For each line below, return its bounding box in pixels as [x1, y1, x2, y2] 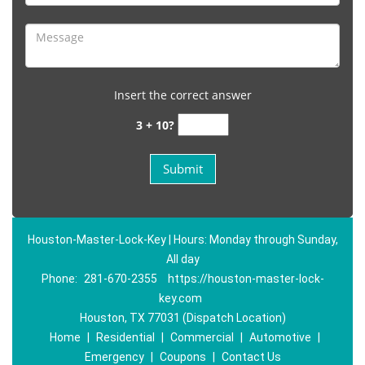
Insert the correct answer [113, 87, 252, 103]
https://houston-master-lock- [167, 272, 324, 285]
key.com [159, 292, 202, 305]
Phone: [41, 272, 80, 285]
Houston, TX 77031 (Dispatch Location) [79, 311, 286, 324]
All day [165, 253, 200, 266]
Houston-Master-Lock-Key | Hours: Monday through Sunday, [27, 233, 338, 246]
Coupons [159, 350, 206, 363]
